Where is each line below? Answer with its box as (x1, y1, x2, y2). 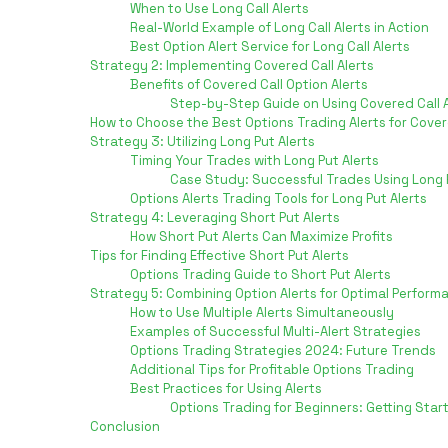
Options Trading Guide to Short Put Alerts (130, 266, 391, 284)
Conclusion (90, 418, 160, 436)
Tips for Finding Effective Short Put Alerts (90, 247, 349, 265)
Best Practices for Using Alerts (130, 380, 322, 398)
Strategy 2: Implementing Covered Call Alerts (90, 57, 374, 75)
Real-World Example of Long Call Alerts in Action (130, 19, 429, 37)
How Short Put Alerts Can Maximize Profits (130, 228, 393, 246)
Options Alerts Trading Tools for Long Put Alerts (130, 190, 427, 208)
